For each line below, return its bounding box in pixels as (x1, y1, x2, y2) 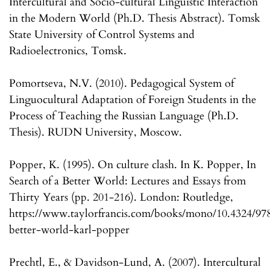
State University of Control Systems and (9, 27, 195, 42)
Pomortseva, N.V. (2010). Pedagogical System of (9, 75, 234, 91)
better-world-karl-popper (9, 222, 130, 237)
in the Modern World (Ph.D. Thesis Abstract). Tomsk (9, 10, 260, 26)
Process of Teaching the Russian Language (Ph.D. (9, 108, 239, 124)
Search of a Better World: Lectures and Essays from (9, 173, 246, 189)
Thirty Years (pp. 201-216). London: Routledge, (9, 189, 233, 205)
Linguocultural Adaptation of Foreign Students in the (9, 92, 256, 107)
